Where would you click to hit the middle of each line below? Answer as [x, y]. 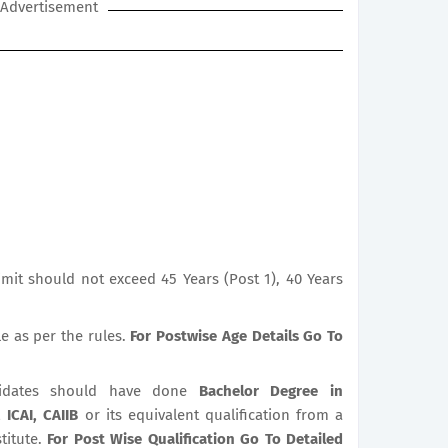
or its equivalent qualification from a [213, 415]
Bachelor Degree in [271, 391]
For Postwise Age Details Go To [237, 336]
